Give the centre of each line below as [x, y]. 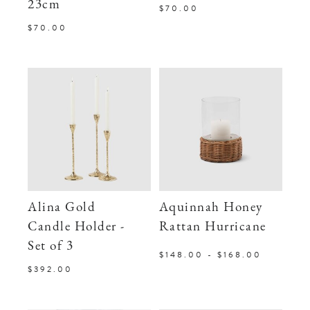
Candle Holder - [76, 227]
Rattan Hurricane [212, 227]
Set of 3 [51, 246]
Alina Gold [62, 208]
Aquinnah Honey [211, 208]
